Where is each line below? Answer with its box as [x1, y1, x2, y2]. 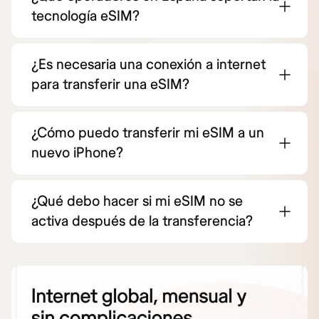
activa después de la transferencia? [31, 211, 253, 230]
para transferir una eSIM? [31, 75, 189, 93]
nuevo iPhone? [31, 143, 123, 162]
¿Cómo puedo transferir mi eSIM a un [31, 123, 264, 142]
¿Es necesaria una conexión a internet [31, 55, 266, 73]
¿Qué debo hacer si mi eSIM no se [31, 192, 243, 210]
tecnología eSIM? [31, 6, 140, 25]
